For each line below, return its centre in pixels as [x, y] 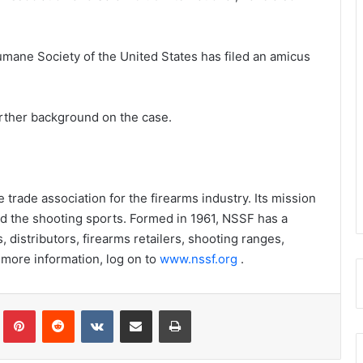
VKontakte [138, 310]
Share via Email [164, 310]
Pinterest [58, 310]
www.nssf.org [198, 259]
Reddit [90, 310]
